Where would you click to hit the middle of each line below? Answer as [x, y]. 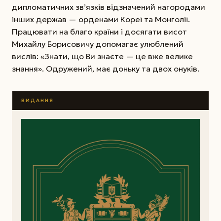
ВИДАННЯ [37, 101]
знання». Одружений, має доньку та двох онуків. [106, 68]
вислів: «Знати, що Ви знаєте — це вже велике [102, 56]
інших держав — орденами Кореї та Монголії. [101, 19]
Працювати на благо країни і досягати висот [99, 31]
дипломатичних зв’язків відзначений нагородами [109, 7]
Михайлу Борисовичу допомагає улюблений [98, 44]
